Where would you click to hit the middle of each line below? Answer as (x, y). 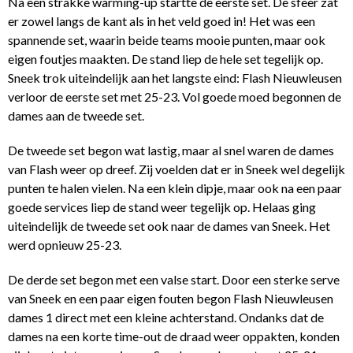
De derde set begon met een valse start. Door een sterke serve (174, 279)
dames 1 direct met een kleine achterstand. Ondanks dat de (166, 317)
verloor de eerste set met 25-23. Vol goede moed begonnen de (175, 96)
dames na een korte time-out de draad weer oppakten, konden (174, 336)
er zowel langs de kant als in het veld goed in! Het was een (162, 20)
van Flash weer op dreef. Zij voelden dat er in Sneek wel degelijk (176, 169)
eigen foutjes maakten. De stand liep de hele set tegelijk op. (165, 58)
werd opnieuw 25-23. (65, 244)
